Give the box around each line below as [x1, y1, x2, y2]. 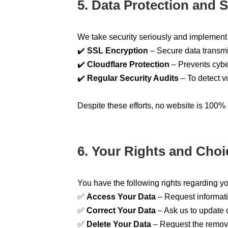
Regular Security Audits [87, 73, 179, 82]
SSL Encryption [87, 46, 148, 55]
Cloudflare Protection [87, 60, 169, 69]
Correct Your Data [87, 206, 156, 215]
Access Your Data [87, 192, 156, 201]
